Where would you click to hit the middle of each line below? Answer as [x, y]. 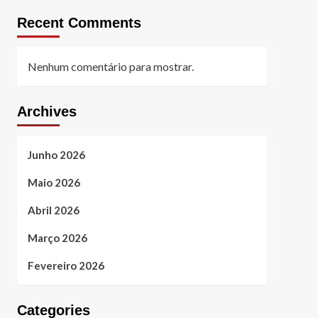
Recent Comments [79, 23]
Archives [46, 111]
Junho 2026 [56, 155]
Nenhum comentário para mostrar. [110, 66]
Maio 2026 [54, 182]
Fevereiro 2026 [66, 265]
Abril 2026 [53, 210]
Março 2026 [57, 238]
